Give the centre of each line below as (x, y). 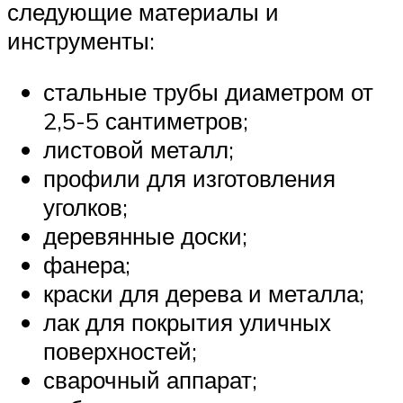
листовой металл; (139, 150)
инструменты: (81, 40)
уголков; (85, 207)
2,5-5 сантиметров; (146, 121)
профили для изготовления (189, 179)
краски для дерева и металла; (204, 294)
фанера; (87, 265)
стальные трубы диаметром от (208, 92)
